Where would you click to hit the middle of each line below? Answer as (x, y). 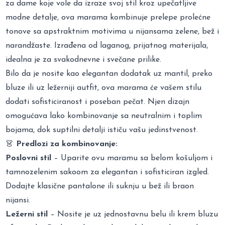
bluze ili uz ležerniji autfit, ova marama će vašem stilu (104, 88)
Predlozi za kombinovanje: (67, 144)
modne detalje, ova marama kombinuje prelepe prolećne (108, 17)
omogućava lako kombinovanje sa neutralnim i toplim (104, 116)
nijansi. (18, 200)
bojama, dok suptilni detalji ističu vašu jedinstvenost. (102, 130)
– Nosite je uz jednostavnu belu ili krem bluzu (133, 214)
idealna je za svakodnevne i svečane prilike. (84, 60)
